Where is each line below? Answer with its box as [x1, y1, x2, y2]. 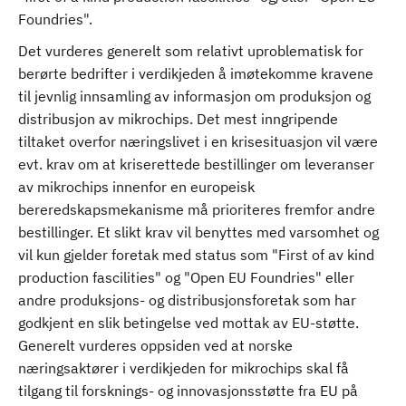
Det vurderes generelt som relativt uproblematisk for [18, 42, 363, 60]
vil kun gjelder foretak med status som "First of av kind [18, 246, 374, 264]
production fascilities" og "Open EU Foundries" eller [18, 268, 354, 286]
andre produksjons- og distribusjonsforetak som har [18, 291, 356, 309]
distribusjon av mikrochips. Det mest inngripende [18, 110, 338, 128]
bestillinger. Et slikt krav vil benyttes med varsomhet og [18, 223, 379, 241]
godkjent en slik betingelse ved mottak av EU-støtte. [18, 314, 359, 332]
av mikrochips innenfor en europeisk [18, 178, 255, 196]
